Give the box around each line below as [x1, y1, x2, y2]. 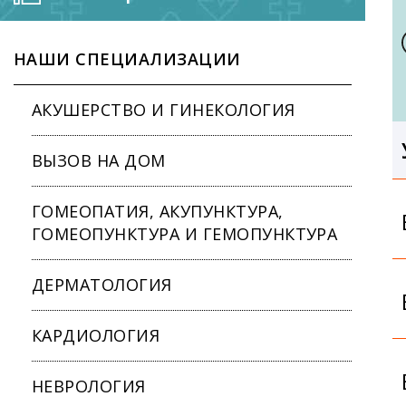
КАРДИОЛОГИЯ [32, 324, 160, 346]
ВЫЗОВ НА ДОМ [32, 149, 166, 171]
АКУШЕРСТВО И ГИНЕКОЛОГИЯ [32, 98, 295, 121]
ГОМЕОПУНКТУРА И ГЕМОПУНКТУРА [32, 222, 338, 245]
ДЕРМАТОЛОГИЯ [32, 273, 172, 295]
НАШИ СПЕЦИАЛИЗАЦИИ [14, 47, 241, 70]
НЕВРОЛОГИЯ [32, 374, 146, 397]
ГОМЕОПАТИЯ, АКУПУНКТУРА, [32, 199, 284, 222]
